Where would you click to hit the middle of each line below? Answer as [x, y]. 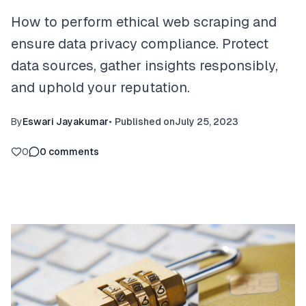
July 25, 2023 [207, 122]
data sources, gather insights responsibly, [144, 66]
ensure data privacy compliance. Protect [140, 44]
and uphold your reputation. [100, 88]
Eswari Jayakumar [66, 122]
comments [74, 152]
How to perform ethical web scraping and [144, 22]
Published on [145, 122]
